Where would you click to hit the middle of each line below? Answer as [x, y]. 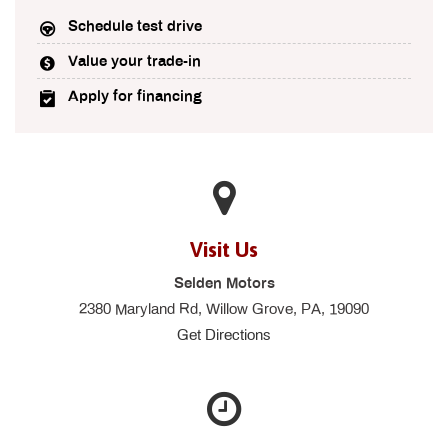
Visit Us [224, 248]
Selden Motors [224, 282]
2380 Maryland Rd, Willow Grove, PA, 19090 [224, 308]
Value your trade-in [135, 60]
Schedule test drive [135, 25]
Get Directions [224, 334]
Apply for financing [135, 95]
